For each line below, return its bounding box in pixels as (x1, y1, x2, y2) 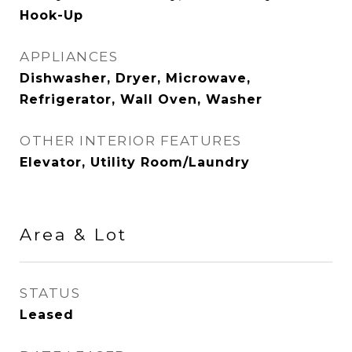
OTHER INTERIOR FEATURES (20, 133, 242, 148)
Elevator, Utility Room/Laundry (20, 155, 250, 170)
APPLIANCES (20, 49, 118, 64)
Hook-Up (20, 8, 83, 23)
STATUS (20, 285, 80, 301)
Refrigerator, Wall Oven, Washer (20, 92, 262, 107)
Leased (20, 307, 74, 322)
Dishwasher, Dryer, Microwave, (20, 71, 251, 86)
